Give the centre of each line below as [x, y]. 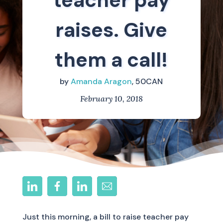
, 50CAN [148, 81]
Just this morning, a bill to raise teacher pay [105, 217]
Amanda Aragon [102, 81]
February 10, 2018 [111, 99]
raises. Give [111, 30]
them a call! [111, 60]
